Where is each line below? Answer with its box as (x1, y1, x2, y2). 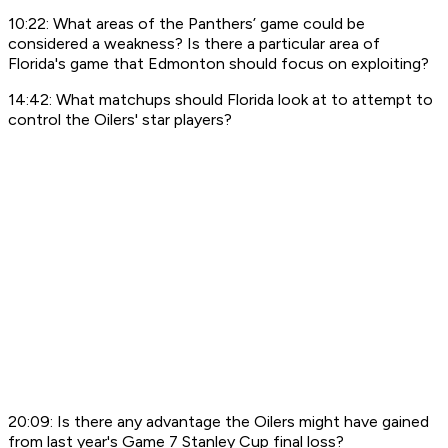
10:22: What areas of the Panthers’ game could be (8, 14, 365, 34)
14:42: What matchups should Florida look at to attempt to (8, 90, 433, 110)
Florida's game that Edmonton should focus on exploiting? (8, 54, 429, 74)
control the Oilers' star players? (8, 110, 236, 130)
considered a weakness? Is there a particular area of (8, 34, 380, 54)
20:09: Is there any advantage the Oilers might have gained (8, 412, 429, 432)
